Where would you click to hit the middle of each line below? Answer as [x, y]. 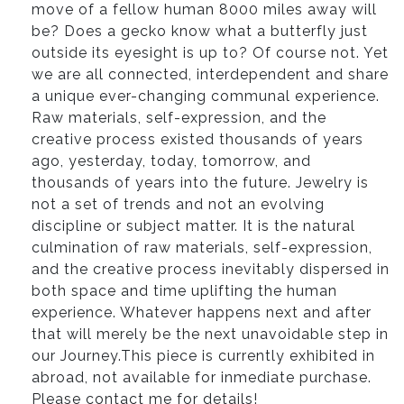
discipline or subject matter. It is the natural [193, 226]
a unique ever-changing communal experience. [206, 96]
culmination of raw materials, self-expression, [202, 248]
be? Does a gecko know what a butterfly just [200, 31]
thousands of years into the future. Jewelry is [200, 183]
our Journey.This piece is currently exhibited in [203, 356]
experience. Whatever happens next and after [202, 312]
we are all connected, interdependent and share [210, 74]
